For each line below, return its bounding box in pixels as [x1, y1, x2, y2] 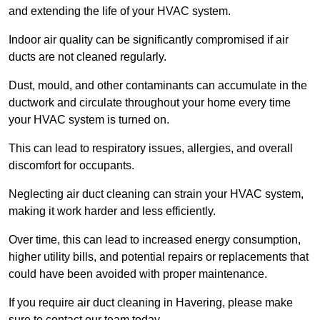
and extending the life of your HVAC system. [9, 5, 231, 18]
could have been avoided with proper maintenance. [9, 268, 267, 281]
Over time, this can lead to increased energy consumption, [9, 234, 301, 246]
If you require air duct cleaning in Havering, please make [9, 296, 293, 309]
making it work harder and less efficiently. [9, 205, 216, 218]
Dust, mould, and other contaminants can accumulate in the [9, 79, 307, 92]
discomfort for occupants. [9, 159, 134, 172]
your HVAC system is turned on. [9, 114, 169, 126]
